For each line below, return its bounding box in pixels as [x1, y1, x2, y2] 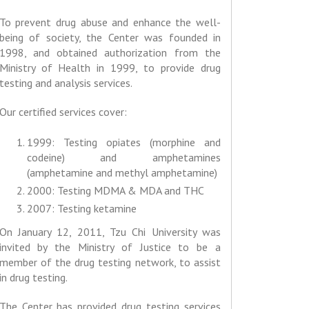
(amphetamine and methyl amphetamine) [26, 166, 217, 180]
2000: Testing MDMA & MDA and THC [26, 183, 204, 198]
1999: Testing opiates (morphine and [26, 135, 221, 150]
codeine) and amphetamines [26, 150, 221, 165]
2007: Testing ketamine [26, 201, 137, 216]
